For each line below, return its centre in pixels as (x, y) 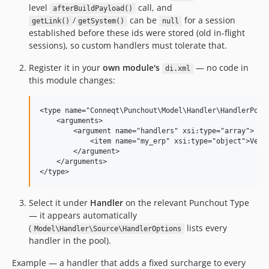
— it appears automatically (83, 215)
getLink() (50, 21)
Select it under (59, 203)
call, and (154, 8)
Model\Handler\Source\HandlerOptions (107, 229)
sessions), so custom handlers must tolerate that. (128, 45)
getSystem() (101, 21)
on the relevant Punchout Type (186, 203)
